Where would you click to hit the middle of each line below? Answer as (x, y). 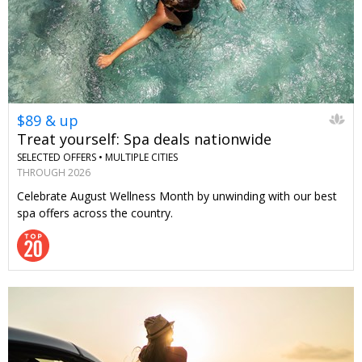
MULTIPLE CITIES (141, 158)
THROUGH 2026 (54, 172)
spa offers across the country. (95, 213)
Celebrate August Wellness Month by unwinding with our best (177, 196)
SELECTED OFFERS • (60, 158)
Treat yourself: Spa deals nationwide (144, 139)
